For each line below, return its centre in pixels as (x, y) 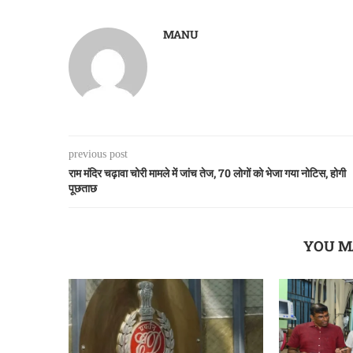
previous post (98, 154)
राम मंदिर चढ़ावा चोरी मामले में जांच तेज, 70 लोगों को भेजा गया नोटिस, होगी (207, 173)
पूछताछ (83, 188)
